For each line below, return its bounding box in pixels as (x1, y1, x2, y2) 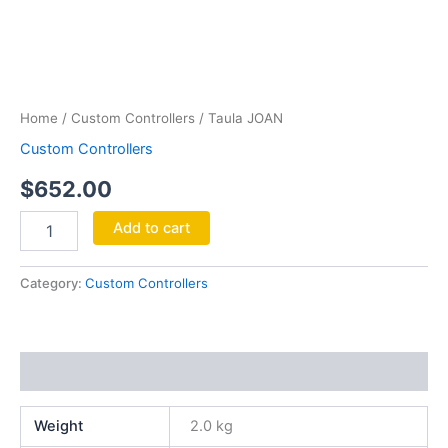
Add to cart (112, 218, 190, 237)
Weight (34, 416, 84, 435)
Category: (20, 275, 85, 292)
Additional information (20, 362, 179, 381)
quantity (19, 93, 73, 111)
